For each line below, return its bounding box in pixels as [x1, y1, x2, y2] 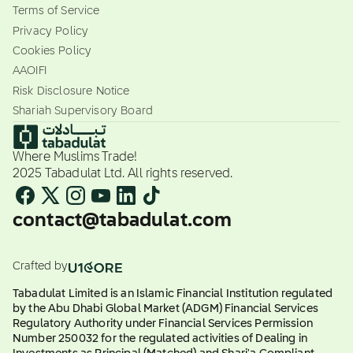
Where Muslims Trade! [13, 151, 146, 165]
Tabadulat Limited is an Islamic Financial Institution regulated [13, 288, 333, 300]
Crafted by [13, 261, 69, 273]
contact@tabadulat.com [13, 211, 232, 231]
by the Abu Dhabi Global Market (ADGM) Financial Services [13, 303, 318, 315]
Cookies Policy [13, 46, 92, 58]
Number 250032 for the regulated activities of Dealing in [13, 333, 307, 345]
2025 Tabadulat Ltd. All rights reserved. [13, 168, 233, 181]
